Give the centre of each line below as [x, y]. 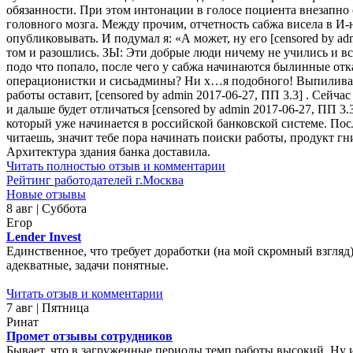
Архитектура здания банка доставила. [108, 151]
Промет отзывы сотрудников [89, 336]
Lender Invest [44, 236]
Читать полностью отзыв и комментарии [116, 165]
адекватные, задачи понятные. [87, 265]
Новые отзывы [46, 194]
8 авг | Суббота [46, 208]
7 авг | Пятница [48, 307]
